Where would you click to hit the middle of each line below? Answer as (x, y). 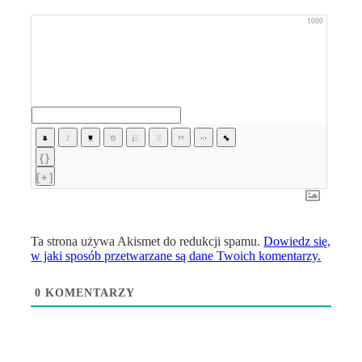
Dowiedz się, (297, 241)
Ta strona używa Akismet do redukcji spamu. (147, 241)
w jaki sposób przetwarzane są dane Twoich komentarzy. (176, 255)
